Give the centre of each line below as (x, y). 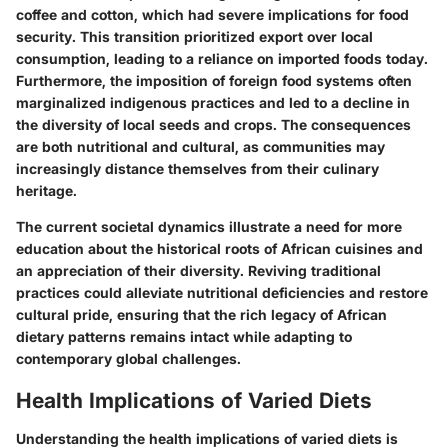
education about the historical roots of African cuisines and (219, 249)
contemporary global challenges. (128, 359)
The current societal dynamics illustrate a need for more (209, 227)
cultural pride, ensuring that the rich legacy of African (201, 315)
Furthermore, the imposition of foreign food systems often (214, 81)
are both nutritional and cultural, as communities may (200, 147)
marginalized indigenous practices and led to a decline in (213, 103)
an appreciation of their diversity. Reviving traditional (198, 271)
